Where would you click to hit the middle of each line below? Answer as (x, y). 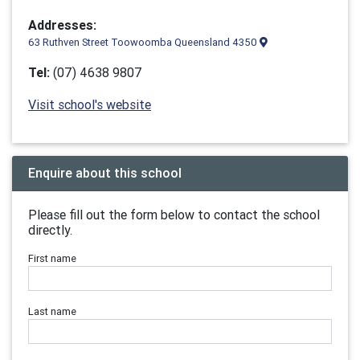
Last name (52, 311)
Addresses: (62, 25)
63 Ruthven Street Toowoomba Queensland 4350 (144, 42)
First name (52, 258)
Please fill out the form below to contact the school (174, 215)
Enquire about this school (105, 173)
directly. (50, 230)
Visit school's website (90, 104)
